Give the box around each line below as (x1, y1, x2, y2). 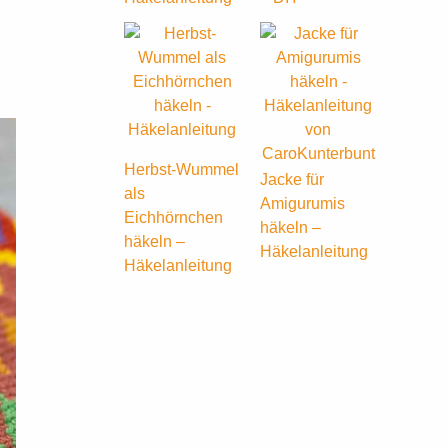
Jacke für (260, 171, 324, 189)
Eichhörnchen (124, 209, 223, 227)
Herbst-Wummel (124, 161, 239, 179)
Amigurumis (260, 195, 345, 213)
